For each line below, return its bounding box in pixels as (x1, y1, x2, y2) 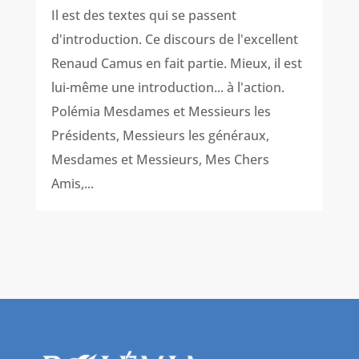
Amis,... (50, 175, 94, 193)
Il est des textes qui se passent (50, 6, 236, 25)
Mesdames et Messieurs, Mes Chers (50, 151, 269, 169)
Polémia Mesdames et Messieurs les (50, 103, 271, 121)
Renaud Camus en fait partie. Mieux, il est (50, 54, 302, 73)
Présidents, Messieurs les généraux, (50, 127, 269, 145)
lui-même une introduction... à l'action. (50, 79, 284, 97)
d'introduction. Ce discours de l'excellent (50, 30, 298, 49)
